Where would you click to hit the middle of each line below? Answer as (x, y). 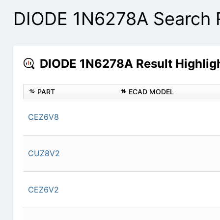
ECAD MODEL (151, 92)
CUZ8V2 (44, 153)
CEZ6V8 (43, 117)
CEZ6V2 (43, 190)
